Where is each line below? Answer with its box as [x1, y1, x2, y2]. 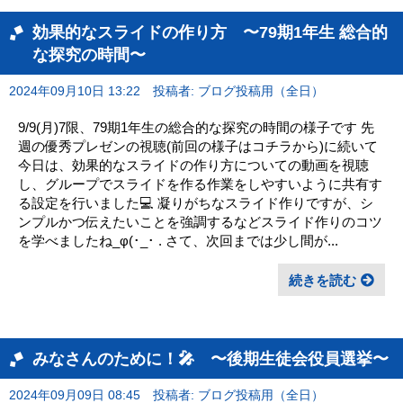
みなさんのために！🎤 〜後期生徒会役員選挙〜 [32, 348, 389, 368]
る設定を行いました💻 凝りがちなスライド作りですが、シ [18, 194, 373, 210]
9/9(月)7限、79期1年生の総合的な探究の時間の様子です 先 [18, 119, 374, 135]
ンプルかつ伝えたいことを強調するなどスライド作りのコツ [18, 213, 382, 229]
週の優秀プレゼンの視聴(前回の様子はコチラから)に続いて [18, 138, 378, 154]
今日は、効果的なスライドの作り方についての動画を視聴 [18, 157, 369, 173]
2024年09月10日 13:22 [9, 84, 140, 98]
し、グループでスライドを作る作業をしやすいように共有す [18, 175, 382, 192]
